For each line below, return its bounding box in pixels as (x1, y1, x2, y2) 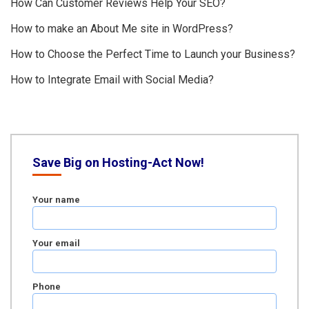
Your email (32, 238, 80, 249)
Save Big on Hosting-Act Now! (32, 155, 204, 170)
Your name (32, 195, 80, 206)
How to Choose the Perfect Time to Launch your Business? (10, 48, 295, 61)
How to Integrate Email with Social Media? (10, 73, 214, 87)
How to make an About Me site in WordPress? (10, 22, 233, 36)
